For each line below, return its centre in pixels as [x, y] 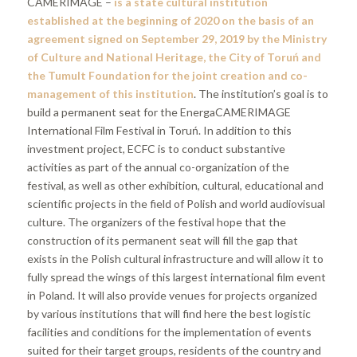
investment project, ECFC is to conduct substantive [156, 149]
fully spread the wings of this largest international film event [176, 277]
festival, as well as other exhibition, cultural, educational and [175, 186]
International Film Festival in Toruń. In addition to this [159, 131]
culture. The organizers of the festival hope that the [156, 222]
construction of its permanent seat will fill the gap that [162, 241]
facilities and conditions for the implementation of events [169, 332]
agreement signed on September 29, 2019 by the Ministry [177, 39]
